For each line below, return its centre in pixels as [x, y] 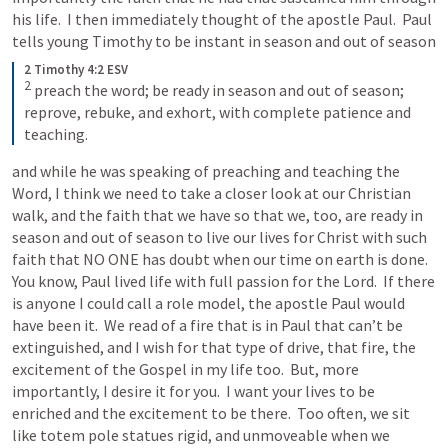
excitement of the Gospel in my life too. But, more [185, 369]
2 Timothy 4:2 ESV [76, 69]
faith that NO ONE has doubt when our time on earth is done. [220, 259]
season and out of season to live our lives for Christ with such [219, 237]
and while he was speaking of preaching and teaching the [206, 171]
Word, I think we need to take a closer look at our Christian [211, 193]
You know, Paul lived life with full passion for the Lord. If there [223, 281]
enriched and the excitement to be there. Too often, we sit [211, 413]
